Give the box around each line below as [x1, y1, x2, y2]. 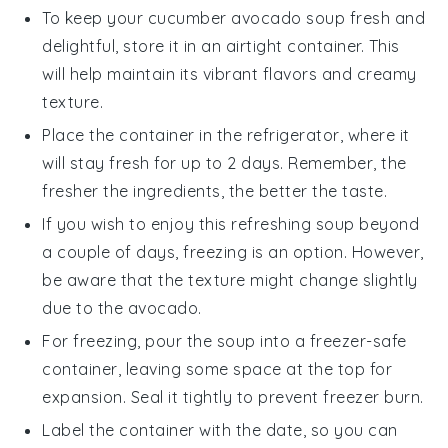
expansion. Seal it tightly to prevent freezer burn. [42, 386, 424, 407]
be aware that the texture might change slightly [42, 269, 418, 290]
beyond [354, 213, 420, 234]
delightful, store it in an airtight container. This [42, 35, 400, 56]
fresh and [345, 7, 426, 28]
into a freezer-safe [255, 330, 407, 351]
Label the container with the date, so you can [42, 419, 398, 440]
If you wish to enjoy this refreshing [42, 213, 316, 234]
